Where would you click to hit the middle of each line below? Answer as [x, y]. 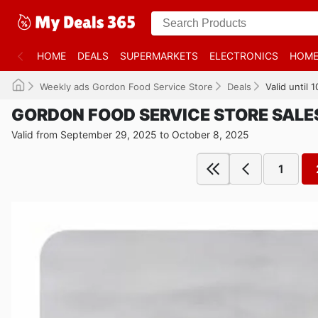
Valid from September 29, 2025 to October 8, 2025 [130, 135]
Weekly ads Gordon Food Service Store [126, 87]
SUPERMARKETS [159, 56]
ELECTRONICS [244, 56]
